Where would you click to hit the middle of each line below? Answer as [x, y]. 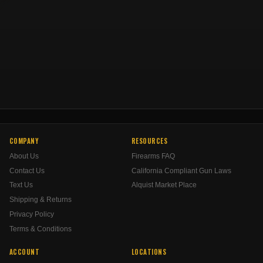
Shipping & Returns [41, 200]
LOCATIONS [149, 252]
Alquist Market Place [164, 185]
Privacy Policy [32, 215]
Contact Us [27, 171]
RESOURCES [150, 141]
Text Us [21, 185]
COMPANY [24, 141]
